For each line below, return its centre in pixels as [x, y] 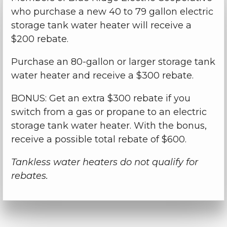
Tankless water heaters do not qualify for [104, 162]
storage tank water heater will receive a [101, 26]
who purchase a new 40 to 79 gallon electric [112, 12]
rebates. [29, 176]
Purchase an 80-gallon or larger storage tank [113, 62]
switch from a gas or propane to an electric [109, 112]
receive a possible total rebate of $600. [99, 140]
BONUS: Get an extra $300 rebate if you [101, 99]
